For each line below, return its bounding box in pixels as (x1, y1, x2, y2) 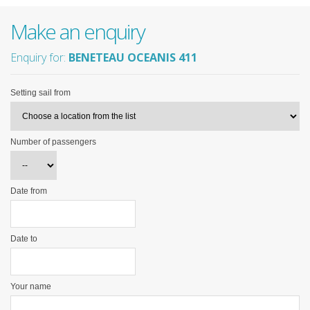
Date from (10, 186, 47, 197)
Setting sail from (10, 88, 71, 98)
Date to (10, 234, 37, 244)
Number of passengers (10, 137, 96, 147)
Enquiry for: (10, 50, 69, 66)
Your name (10, 282, 51, 292)
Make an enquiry (10, 17, 145, 46)
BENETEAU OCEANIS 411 (69, 50, 197, 66)
